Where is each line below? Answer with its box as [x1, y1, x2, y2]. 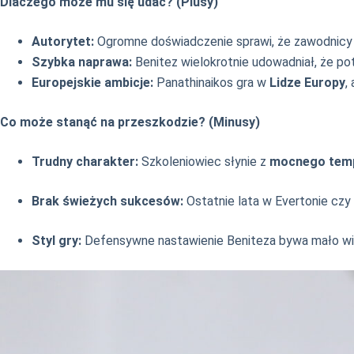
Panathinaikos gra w [153, 75, 269, 91]
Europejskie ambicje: [32, 75, 153, 91]
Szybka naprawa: [32, 55, 132, 70]
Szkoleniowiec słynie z [138, 154, 269, 170]
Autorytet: [32, 34, 94, 50]
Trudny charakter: [32, 154, 138, 170]
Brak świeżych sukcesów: [32, 194, 183, 209]
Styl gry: [32, 233, 81, 249]
